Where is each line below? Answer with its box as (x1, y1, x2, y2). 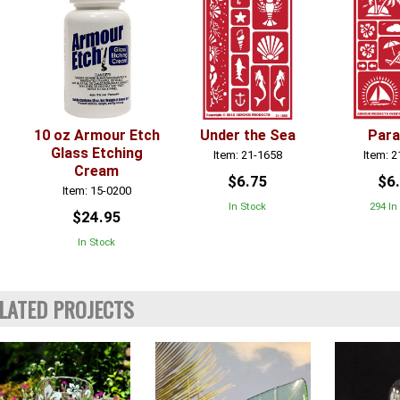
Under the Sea (199, 127, 296, 145)
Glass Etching (50, 145, 143, 162)
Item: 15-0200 (62, 183, 131, 197)
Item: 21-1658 (212, 147, 282, 162)
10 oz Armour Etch (33, 127, 160, 145)
